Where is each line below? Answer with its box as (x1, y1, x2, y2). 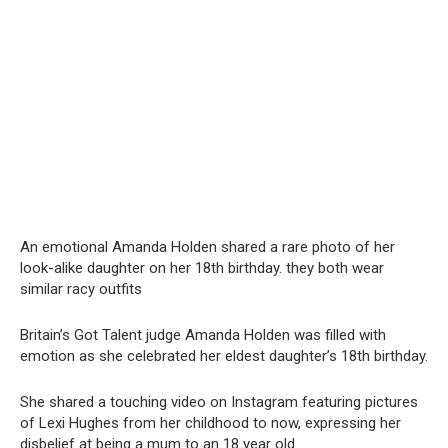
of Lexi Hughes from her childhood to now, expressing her (20, 413, 401, 432)
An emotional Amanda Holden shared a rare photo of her (20, 237, 395, 256)
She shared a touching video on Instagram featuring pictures (20, 392, 418, 411)
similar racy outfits (20, 279, 142, 298)
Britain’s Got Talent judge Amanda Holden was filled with (20, 325, 386, 344)
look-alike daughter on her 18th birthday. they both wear (20, 258, 384, 277)
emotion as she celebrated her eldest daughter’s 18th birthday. (20, 346, 428, 365)
